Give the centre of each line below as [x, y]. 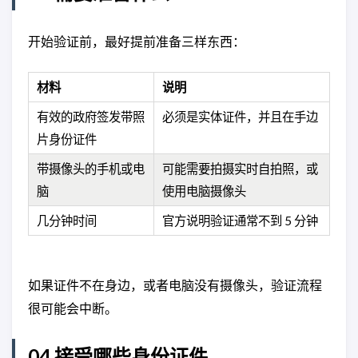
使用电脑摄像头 [204, 191]
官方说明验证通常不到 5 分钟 [240, 221]
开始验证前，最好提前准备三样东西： [137, 41]
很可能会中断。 [73, 308]
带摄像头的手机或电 [91, 169]
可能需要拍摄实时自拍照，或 [240, 169]
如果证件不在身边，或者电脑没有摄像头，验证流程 [175, 285]
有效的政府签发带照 [91, 117]
